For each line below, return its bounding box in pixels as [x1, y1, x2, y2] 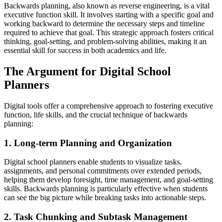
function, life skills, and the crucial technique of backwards [4, 110, 187, 119]
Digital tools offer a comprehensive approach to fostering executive [4, 101, 213, 110]
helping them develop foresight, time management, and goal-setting [4, 175, 213, 184]
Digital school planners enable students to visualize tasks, [4, 158, 182, 166]
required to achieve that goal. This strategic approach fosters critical [4, 28, 214, 37]
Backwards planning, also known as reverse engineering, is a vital [4, 1, 210, 10]
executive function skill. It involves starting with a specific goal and [4, 10, 214, 19]
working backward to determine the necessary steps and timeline [4, 19, 205, 28]
